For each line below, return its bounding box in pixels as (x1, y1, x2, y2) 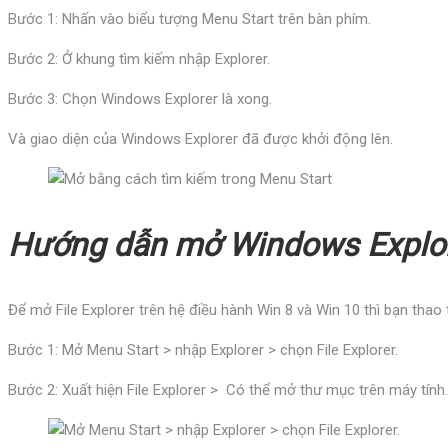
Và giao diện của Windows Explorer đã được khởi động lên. (8, 130, 393, 149)
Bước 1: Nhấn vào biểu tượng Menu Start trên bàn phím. (8, 10, 371, 29)
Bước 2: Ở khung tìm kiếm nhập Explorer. (8, 50, 270, 69)
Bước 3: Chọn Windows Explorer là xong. (8, 90, 272, 109)
